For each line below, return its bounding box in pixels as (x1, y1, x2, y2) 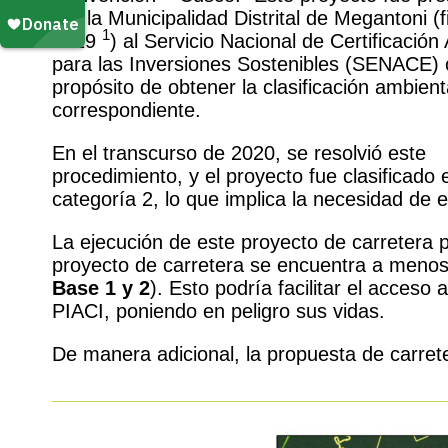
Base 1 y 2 (52, 276, 150, 299)
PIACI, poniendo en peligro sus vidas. (52, 299, 385, 322)
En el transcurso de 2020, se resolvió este (52, 141, 426, 164)
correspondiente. (52, 98, 201, 121)
